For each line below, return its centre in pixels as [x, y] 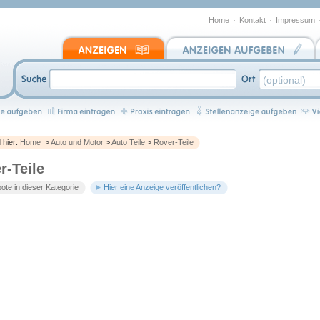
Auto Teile [128, 142]
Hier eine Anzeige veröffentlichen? [162, 187]
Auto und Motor [77, 142]
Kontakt [252, 20]
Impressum [295, 20]
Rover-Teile [174, 142]
